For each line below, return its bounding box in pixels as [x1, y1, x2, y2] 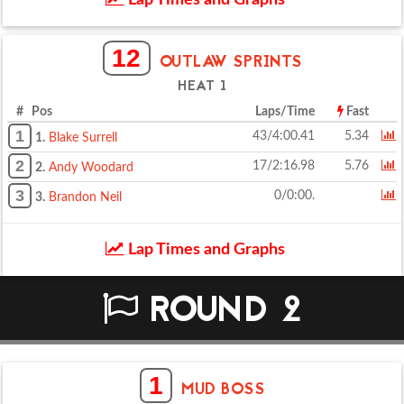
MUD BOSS [181, 378, 265, 402]
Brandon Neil [49, 191, 122, 204]
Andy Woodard [49, 161, 133, 174]
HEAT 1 [178, 77, 226, 97]
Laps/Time [255, 106, 315, 118]
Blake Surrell [49, 132, 117, 144]
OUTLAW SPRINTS [159, 50, 302, 75]
